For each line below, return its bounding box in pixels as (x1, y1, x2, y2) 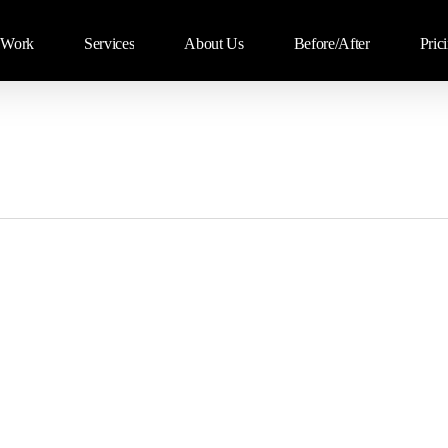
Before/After (293, 35, 370, 52)
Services (84, 35, 135, 52)
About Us (184, 35, 244, 52)
